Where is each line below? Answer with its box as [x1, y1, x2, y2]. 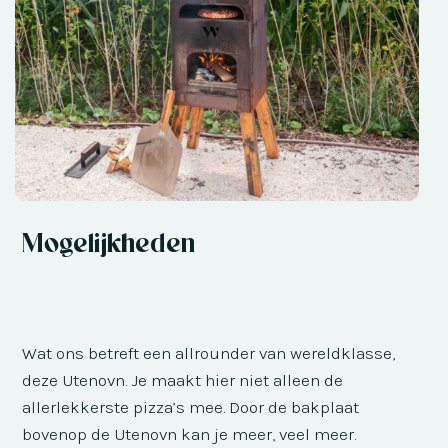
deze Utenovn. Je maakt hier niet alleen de [22, 369, 344, 390]
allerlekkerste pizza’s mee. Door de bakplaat [22, 396, 360, 417]
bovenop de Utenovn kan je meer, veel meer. [22, 423, 357, 444]
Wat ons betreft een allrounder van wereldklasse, [22, 342, 396, 363]
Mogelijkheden [22, 224, 196, 259]
